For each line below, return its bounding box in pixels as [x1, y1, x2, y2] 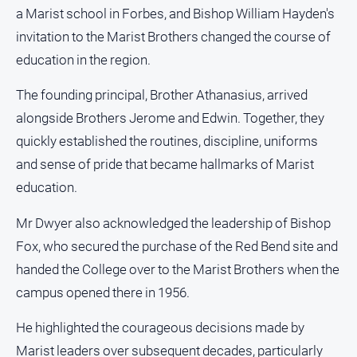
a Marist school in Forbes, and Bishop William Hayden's [16, 5, 335, 22]
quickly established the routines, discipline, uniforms [16, 133, 318, 150]
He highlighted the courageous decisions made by [16, 320, 304, 336]
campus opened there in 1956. [16, 284, 190, 300]
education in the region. [16, 51, 151, 68]
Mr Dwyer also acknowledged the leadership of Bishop [16, 214, 331, 231]
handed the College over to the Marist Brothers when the [16, 261, 339, 277]
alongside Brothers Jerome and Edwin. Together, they [16, 110, 324, 127]
